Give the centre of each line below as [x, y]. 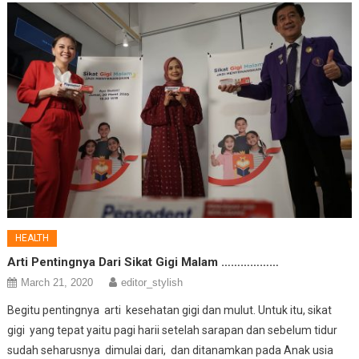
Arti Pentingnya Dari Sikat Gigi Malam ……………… [143, 262]
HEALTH [32, 238]
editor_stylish [152, 282]
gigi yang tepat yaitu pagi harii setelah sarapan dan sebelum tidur [173, 330]
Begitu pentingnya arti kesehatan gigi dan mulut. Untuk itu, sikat [170, 310]
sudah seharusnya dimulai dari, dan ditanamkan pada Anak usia [171, 350]
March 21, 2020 [57, 282]
